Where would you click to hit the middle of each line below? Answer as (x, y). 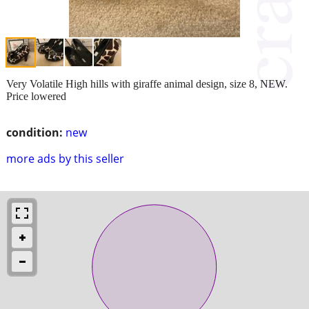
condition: (34, 132)
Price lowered (36, 96)
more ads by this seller (65, 158)
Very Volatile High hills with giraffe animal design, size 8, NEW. (147, 83)
